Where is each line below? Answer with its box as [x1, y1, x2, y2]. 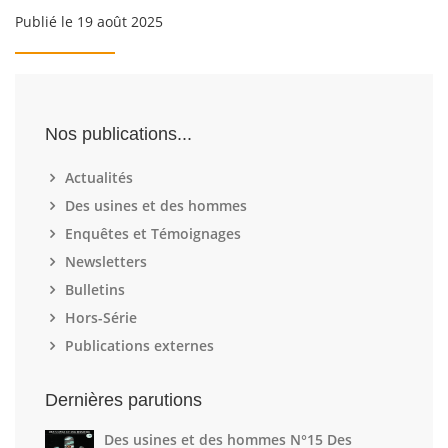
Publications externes [65, 336, 214, 355]
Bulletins [65, 280, 125, 299]
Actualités [65, 168, 133, 187]
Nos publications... [45, 124, 192, 144]
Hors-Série [65, 308, 137, 327]
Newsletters [65, 252, 147, 271]
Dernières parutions [45, 390, 202, 410]
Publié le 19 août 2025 [15, 12, 163, 31]
